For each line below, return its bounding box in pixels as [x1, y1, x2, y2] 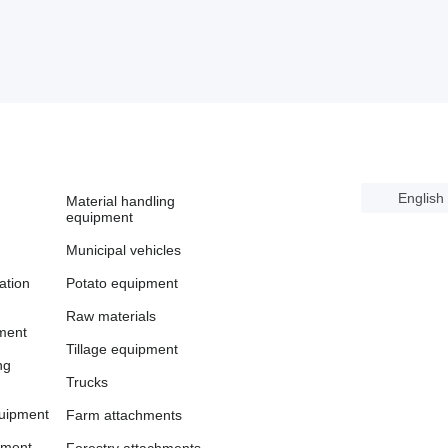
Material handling [65, 193, 175, 209]
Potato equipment [65, 275, 178, 291]
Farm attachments [65, 407, 182, 423]
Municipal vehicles [65, 242, 181, 258]
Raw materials [65, 308, 156, 324]
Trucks [65, 374, 108, 390]
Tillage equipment [65, 341, 178, 357]
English [398, 190, 444, 206]
